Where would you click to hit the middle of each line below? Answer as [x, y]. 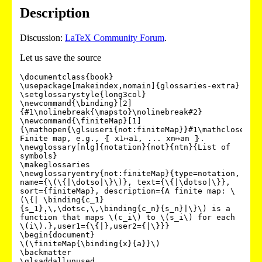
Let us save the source [61, 57]
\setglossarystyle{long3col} [83, 94]
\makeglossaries [55, 164]
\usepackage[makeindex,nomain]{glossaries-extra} [130, 85]
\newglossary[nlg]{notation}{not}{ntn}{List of [125, 147]
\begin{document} [57, 235]
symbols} [39, 156]
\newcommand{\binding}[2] [76, 103]
